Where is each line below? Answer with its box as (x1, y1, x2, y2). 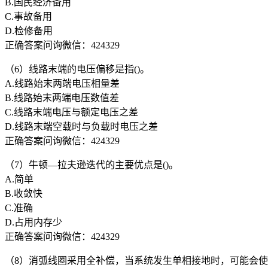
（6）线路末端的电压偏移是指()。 (5, 63, 150, 74)
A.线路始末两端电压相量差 (5, 78, 120, 89)
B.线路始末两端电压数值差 (5, 92, 119, 103)
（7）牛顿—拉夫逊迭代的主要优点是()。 (5, 159, 178, 170)
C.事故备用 (5, 11, 52, 22)
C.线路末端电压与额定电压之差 (5, 106, 138, 117)
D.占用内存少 (5, 217, 62, 227)
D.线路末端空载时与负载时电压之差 (5, 121, 158, 132)
